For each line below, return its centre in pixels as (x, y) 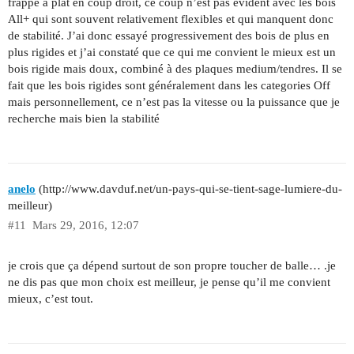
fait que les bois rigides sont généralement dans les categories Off (169, 85)
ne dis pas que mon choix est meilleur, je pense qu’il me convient (169, 282)
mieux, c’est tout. (51, 299)
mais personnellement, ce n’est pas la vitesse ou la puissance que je (174, 102)
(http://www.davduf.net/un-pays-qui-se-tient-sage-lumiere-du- (189, 189)
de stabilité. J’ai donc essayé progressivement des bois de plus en (169, 35)
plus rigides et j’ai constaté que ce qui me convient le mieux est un (172, 52)
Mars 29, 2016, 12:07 (85, 226)
